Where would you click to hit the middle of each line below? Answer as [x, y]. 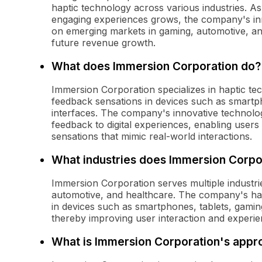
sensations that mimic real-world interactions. [152, 137]
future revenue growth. [104, 43]
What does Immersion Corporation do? [156, 66]
